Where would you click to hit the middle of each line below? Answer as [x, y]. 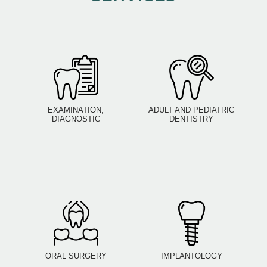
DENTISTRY [191, 119]
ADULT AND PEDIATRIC [191, 110]
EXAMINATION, [76, 110]
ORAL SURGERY [76, 256]
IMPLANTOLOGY [191, 256]
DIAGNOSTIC [76, 119]
